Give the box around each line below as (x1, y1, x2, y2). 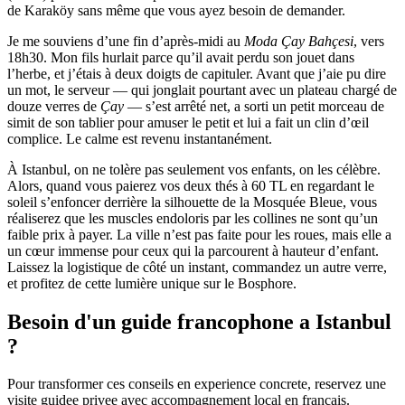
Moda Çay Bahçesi (244, 33, 353, 49)
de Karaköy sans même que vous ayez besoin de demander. (7, 2, 345, 18)
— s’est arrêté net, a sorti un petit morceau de (124, 98, 384, 114)
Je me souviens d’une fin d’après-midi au (7, 33, 244, 49)
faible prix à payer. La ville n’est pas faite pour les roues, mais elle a (7, 226, 391, 242)
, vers (353, 33, 384, 49)
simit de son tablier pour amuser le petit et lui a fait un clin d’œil (7, 114, 369, 130)
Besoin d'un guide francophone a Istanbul (7, 309, 391, 334)
